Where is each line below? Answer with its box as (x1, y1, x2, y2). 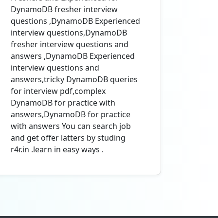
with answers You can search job (11, 121, 131, 131)
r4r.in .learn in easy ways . (11, 144, 104, 155)
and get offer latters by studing (11, 132, 126, 143)
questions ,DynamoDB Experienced (11, 16, 140, 26)
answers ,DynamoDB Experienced (11, 51, 135, 61)
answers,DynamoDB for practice (11, 109, 130, 120)
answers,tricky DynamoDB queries (11, 74, 138, 85)
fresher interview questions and (11, 39, 128, 50)
